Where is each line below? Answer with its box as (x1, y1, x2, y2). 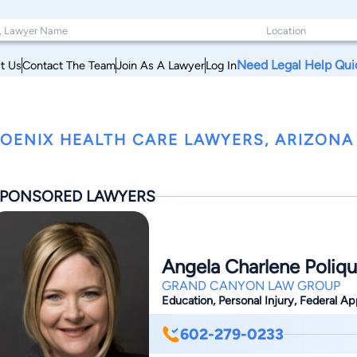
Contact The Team (22, 57, 116, 73)
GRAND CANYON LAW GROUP (162, 278, 340, 294)
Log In (206, 57, 237, 73)
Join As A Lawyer (116, 57, 205, 73)
